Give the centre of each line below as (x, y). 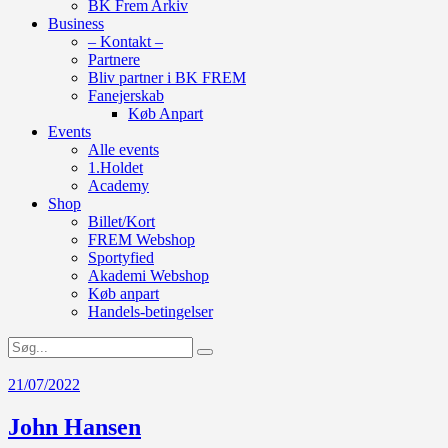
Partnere (114, 59)
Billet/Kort (121, 221)
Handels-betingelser (150, 311)
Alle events (123, 149)
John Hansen (74, 426)
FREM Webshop (141, 239)
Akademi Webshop (148, 275)
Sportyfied (121, 257)
